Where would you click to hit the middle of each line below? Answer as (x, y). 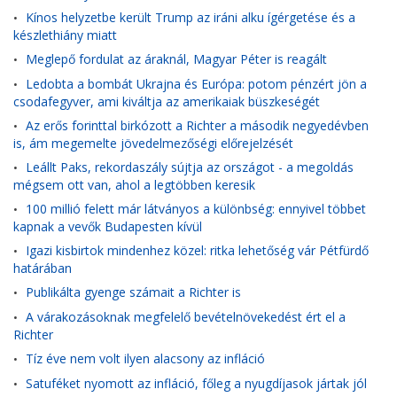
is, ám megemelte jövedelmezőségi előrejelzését (153, 143)
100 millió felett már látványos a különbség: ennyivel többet (196, 209)
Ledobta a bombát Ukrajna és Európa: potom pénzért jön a (196, 84)
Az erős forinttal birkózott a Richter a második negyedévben (197, 125)
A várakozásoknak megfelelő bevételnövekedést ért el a (186, 317)
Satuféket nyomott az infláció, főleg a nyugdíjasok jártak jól (196, 383)
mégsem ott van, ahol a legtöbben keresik (134, 184)
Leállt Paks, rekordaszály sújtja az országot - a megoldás (190, 167)
